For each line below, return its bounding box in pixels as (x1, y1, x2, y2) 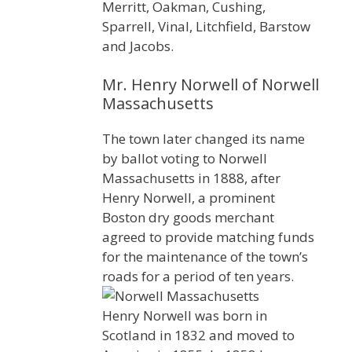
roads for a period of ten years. (102, 267, 294, 286)
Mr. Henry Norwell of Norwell (102, 74, 319, 96)
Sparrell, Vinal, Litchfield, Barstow (102, 16, 310, 35)
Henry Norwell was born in (102, 306, 267, 325)
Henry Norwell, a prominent (102, 189, 275, 207)
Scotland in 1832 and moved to (102, 326, 295, 345)
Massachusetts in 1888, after (102, 169, 280, 188)
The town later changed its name (102, 130, 305, 148)
